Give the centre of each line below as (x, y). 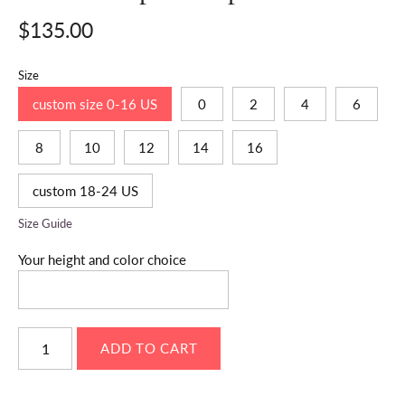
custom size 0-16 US (95, 104)
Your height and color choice (102, 260)
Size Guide (45, 224)
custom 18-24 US (85, 191)
